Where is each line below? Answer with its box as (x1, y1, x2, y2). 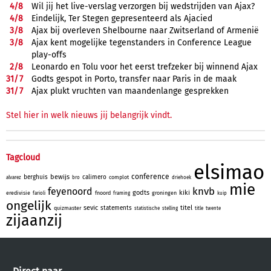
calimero (82, 173, 106, 181)
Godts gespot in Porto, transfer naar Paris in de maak (31, 73, 237, 84)
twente (206, 205, 221, 211)
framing (113, 190, 130, 196)
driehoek (172, 174, 191, 180)
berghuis (24, 173, 48, 181)
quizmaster (54, 204, 81, 211)
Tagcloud (6, 152, 40, 163)
